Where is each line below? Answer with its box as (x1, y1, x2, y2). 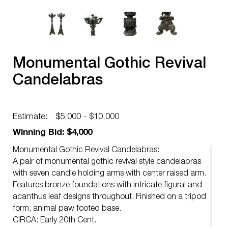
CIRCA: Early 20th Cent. (13, 217, 96, 225)
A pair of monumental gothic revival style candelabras (13, 158, 201, 166)
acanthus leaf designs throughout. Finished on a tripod (13, 193, 206, 202)
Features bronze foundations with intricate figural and (13, 182, 202, 190)
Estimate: (13, 113, 48, 122)
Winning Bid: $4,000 (13, 129, 92, 137)
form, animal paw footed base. (13, 205, 121, 213)
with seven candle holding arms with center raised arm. (13, 170, 206, 178)
